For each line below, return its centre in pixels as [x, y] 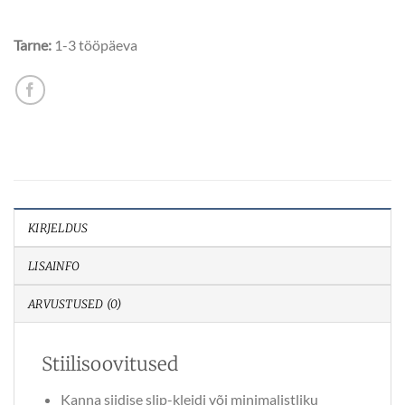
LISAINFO [54, 265]
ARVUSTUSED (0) [75, 303]
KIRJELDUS [58, 227]
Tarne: [34, 44]
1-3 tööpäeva [96, 44]
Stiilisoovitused [110, 364]
